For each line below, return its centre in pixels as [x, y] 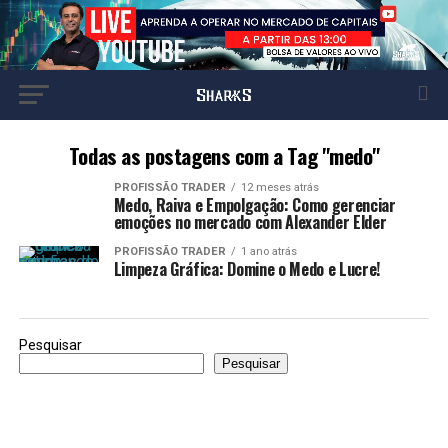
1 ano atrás [268, 251]
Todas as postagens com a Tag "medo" [224, 155]
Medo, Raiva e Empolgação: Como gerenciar [254, 205]
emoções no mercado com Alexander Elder [250, 222]
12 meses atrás [279, 187]
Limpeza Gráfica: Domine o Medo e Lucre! [247, 269]
